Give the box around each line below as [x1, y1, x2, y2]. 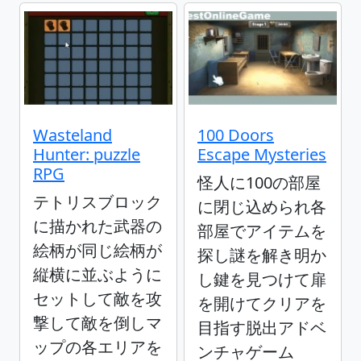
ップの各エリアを [33, 336, 162, 359]
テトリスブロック [33, 191, 162, 214]
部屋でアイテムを [197, 220, 326, 243]
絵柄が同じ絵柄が [33, 239, 162, 262]
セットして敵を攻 [33, 288, 162, 310]
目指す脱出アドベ [197, 317, 326, 339]
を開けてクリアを [197, 293, 326, 315]
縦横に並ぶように [33, 263, 162, 286]
